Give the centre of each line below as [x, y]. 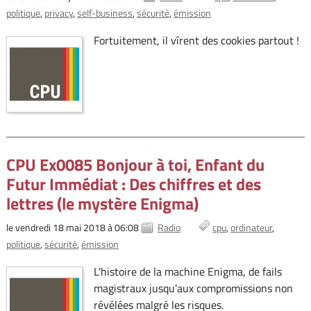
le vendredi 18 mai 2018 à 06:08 [72, 228]
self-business [104, 13]
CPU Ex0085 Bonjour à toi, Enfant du [135, 165]
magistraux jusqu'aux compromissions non [193, 288]
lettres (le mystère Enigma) [102, 204]
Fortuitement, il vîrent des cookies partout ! [196, 41]
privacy [58, 13]
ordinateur [252, 228]
